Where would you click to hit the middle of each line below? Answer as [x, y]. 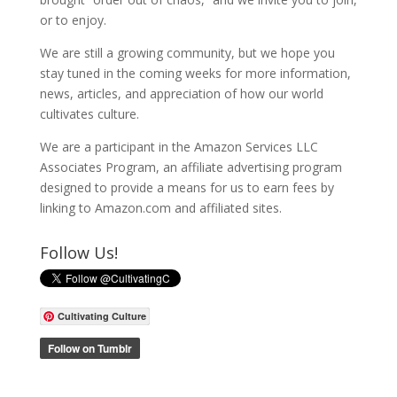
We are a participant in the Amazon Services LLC [179, 147]
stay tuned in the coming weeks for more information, [195, 74]
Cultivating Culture [101, 316]
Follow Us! [78, 253]
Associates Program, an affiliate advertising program [191, 167]
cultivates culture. [89, 114]
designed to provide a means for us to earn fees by [187, 188]
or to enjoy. [73, 20]
